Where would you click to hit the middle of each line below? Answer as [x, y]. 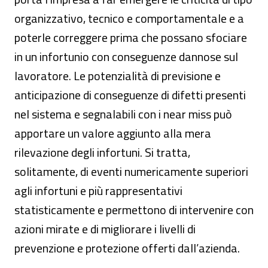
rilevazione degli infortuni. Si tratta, [102, 152]
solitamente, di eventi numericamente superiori [131, 171]
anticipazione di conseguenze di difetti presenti [130, 95]
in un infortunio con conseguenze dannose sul [126, 57]
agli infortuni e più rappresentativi [98, 191]
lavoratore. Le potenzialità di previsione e [118, 76]
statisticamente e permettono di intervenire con [134, 210]
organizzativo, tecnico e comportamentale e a [129, 18]
